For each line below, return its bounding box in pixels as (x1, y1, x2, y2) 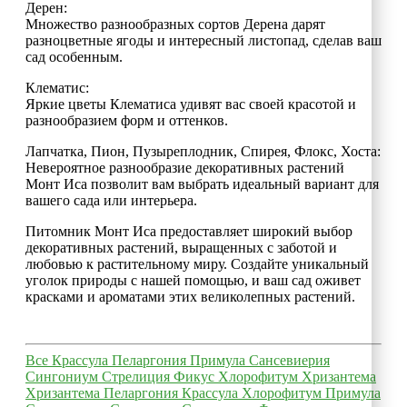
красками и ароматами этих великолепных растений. (25, 288, 355, 304)
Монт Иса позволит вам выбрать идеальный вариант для (25, 175, 379, 192)
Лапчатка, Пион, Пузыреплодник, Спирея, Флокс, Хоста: (25, 143, 381, 159)
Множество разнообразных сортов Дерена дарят (25, 15, 325, 32)
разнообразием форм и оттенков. (25, 112, 228, 128)
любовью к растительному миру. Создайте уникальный (25, 255, 369, 272)
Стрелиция (102, 368, 174, 384)
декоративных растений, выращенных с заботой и (25, 239, 337, 255)
